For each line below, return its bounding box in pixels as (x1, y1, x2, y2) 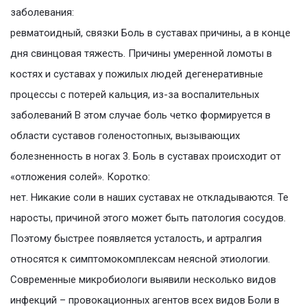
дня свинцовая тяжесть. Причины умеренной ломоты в (10, 47, 272, 60)
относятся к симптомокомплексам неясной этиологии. (10, 253, 270, 266)
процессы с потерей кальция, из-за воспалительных (10, 88, 259, 101)
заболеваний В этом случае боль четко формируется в (10, 109, 271, 122)
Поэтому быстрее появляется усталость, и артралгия (10, 232, 262, 245)
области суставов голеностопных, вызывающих (10, 130, 240, 143)
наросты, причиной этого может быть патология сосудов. (10, 212, 286, 225)
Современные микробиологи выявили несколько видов (10, 273, 276, 286)
